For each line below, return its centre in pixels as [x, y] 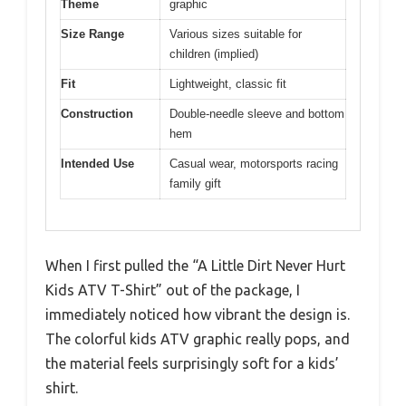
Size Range [92, 34]
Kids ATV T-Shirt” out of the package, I [173, 290]
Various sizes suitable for [236, 34]
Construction [97, 113]
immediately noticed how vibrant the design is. [198, 314]
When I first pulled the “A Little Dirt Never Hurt [195, 266]
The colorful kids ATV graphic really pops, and [198, 339]
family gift [195, 183]
